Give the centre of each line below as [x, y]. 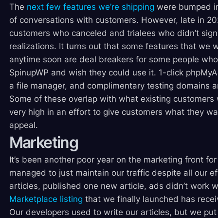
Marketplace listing [46, 199]
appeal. [23, 125]
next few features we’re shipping [90, 7]
